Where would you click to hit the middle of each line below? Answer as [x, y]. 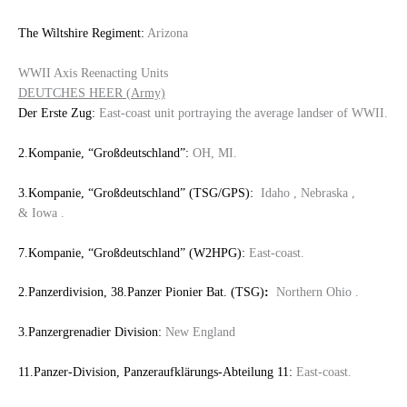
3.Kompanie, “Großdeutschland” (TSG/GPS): [136, 193]
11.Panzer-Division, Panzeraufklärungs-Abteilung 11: [155, 372]
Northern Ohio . [314, 293]
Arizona [166, 33]
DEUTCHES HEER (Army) [92, 93]
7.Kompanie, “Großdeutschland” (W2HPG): [132, 253]
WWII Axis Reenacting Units [93, 73]
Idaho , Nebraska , [304, 193]
